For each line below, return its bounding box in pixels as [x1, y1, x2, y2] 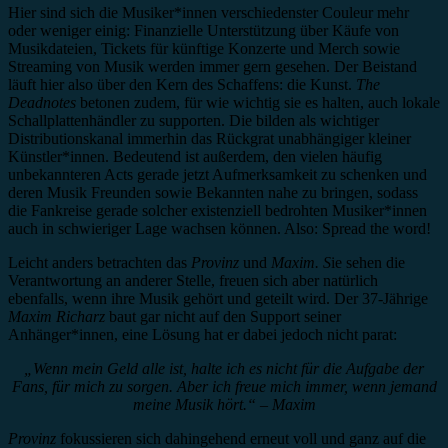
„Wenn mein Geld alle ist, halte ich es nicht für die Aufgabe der [24, 359, 424, 377]
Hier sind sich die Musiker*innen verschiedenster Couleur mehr [8, 3, 409, 21]
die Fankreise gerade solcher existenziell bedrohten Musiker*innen [8, 201, 427, 219]
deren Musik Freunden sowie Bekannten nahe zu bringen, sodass [8, 183, 418, 201]
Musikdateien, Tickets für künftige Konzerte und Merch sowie [8, 39, 400, 57]
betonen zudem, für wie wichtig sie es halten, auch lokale [76, 93, 440, 111]
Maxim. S [271, 253, 331, 271]
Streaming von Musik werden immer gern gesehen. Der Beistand [8, 57, 417, 75]
